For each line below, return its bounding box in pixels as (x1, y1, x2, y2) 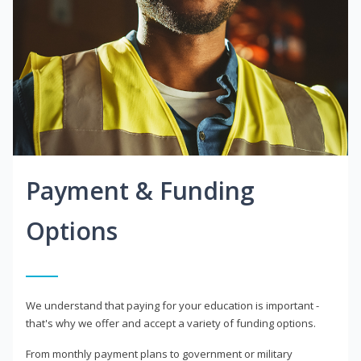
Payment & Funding (26, 174, 255, 208)
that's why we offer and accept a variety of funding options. (26, 316, 316, 331)
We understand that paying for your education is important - (26, 298, 319, 313)
